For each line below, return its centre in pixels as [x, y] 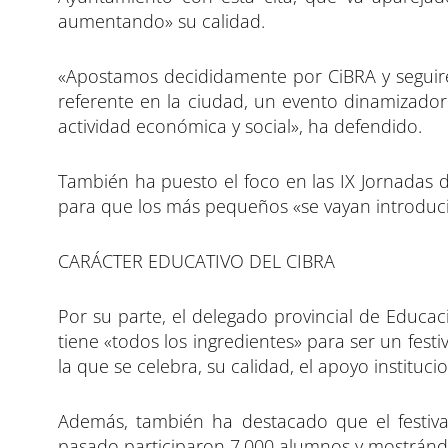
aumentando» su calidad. [161, 20]
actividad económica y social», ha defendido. [240, 125]
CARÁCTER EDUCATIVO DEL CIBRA [196, 260]
